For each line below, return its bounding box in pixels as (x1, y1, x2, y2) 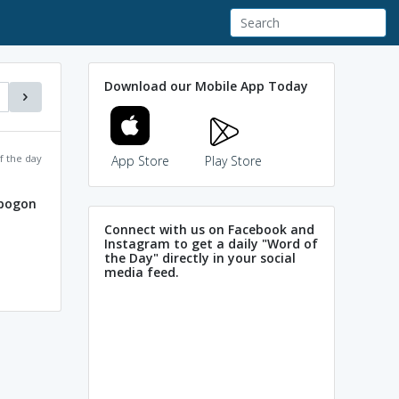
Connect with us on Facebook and (104, 220, 314, 238)
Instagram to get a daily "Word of (104, 234, 318, 252)
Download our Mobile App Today (104, 77, 308, 94)
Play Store (205, 151, 262, 169)
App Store (110, 151, 169, 169)
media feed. (104, 263, 179, 281)
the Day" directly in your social (104, 248, 296, 266)
